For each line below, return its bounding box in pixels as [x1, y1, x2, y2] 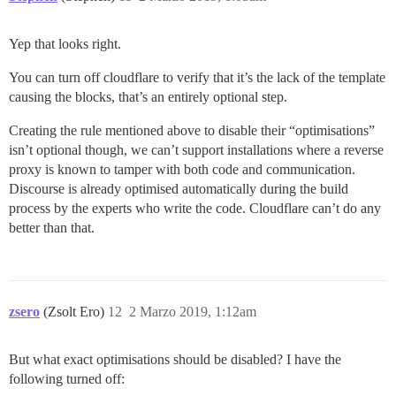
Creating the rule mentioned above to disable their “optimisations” [9, 122, 375, 138]
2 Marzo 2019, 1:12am [129, 303, 256, 319]
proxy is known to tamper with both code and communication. [9, 161, 355, 177]
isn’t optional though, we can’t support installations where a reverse [9, 141, 384, 157]
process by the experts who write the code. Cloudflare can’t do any [9, 200, 381, 216]
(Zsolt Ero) [43, 303, 108, 319]
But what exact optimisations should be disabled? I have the [9, 351, 341, 367]
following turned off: [9, 370, 125, 386]
